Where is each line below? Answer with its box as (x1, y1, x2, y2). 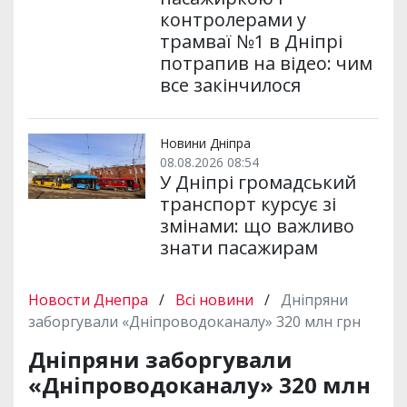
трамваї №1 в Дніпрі (159, 29, 342, 55)
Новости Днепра (28, 290, 152, 311)
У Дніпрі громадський (159, 170, 356, 195)
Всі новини (175, 290, 253, 311)
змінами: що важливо (159, 213, 354, 239)
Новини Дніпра (159, 134, 251, 153)
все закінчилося (159, 73, 301, 98)
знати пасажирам (159, 235, 318, 261)
